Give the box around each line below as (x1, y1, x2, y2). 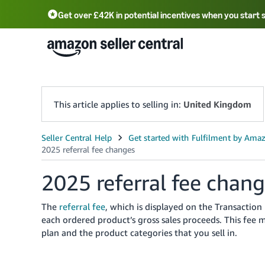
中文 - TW (112, 41, 161, 54)
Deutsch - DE (173, 40, 240, 54)
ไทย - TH (200, 70, 244, 84)
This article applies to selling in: (54, 99, 183, 109)
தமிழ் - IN (143, 68, 188, 82)
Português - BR (53, 68, 131, 82)
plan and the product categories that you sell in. (41, 227, 237, 238)
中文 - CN (53, 41, 101, 54)
